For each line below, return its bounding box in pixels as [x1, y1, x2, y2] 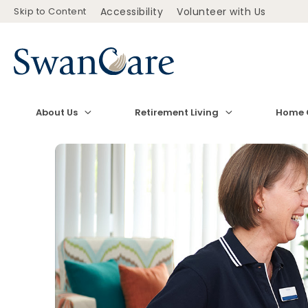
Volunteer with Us [177, 4, 266, 19]
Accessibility [100, 4, 163, 19]
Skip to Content [14, 4, 87, 18]
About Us [35, 106, 78, 119]
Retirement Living [134, 106, 219, 119]
